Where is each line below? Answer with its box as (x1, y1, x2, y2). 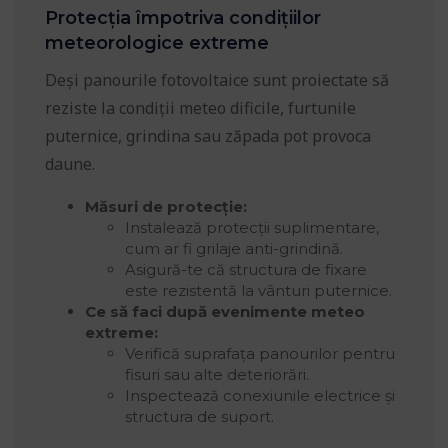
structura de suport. (125, 407, 274, 427)
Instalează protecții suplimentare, (125, 218, 379, 238)
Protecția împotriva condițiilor (45, 7, 321, 30)
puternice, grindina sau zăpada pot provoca (45, 125, 371, 148)
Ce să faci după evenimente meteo (85, 302, 365, 322)
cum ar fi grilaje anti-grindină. (125, 239, 343, 259)
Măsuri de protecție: (85, 197, 247, 217)
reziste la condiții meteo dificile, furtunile (45, 97, 356, 120)
